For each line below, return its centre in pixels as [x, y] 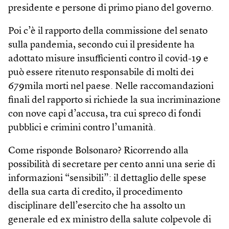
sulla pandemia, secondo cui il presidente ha [101, 45]
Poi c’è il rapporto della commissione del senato [108, 31]
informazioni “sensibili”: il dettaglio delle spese [107, 178]
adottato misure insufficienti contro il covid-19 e [108, 59]
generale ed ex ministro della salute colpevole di [110, 220]
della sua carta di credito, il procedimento [95, 192]
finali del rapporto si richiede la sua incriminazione [114, 100]
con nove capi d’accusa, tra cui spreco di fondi [105, 114]
